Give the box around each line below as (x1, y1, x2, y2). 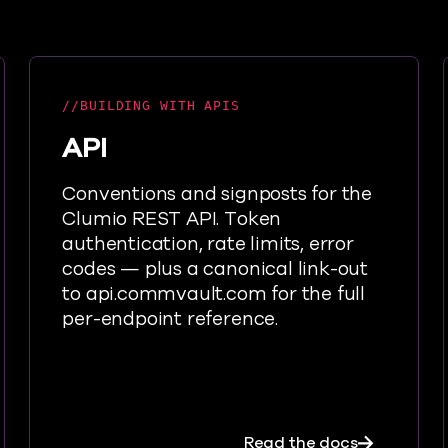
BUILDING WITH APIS (80, 98, 240, 113)
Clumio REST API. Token (62, 206, 282, 232)
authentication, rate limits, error (62, 231, 354, 257)
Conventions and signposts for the (62, 181, 373, 207)
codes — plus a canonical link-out (62, 256, 369, 282)
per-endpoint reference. (62, 306, 278, 332)
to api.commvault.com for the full (62, 281, 366, 307)
